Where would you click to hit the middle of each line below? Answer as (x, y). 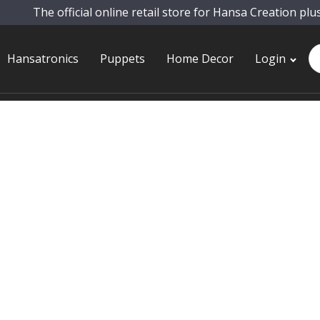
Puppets (122, 58)
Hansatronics (43, 58)
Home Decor (200, 58)
